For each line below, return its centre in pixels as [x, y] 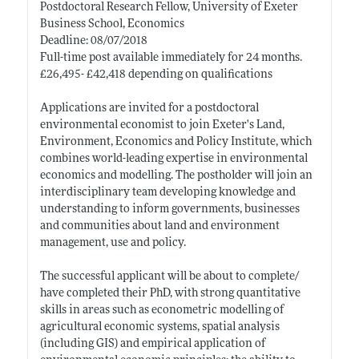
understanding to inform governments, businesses [169, 209]
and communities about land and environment [159, 226]
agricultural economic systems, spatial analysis [159, 327]
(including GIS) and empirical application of [152, 344]
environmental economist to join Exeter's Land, [162, 125]
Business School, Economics [112, 24]
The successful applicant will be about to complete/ [169, 276]
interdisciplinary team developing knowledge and [167, 192]
